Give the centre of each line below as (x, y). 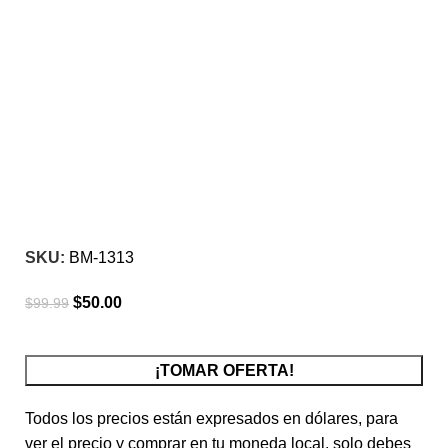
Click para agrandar (95, 167)
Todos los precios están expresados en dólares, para (211, 419)
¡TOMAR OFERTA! (224, 371)
